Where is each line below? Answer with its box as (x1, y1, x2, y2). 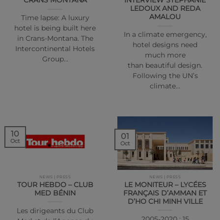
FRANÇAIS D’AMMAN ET (123, 189, 207, 197)
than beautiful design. (128, 61, 202, 70)
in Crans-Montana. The (17, 34, 93, 43)
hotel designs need (133, 41, 197, 49)
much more (144, 51, 186, 59)
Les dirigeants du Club (17, 206, 93, 215)
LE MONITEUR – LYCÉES (124, 180, 206, 189)
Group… (42, 55, 68, 63)
